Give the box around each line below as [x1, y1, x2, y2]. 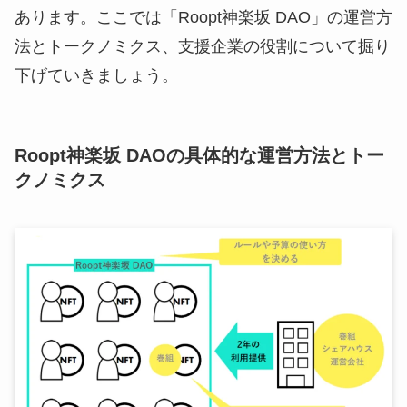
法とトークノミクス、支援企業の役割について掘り [15, 36, 391, 55]
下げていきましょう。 [15, 65, 178, 84]
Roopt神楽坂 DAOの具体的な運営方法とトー [15, 144, 384, 165]
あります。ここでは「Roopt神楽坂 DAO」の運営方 [15, 7, 392, 26]
